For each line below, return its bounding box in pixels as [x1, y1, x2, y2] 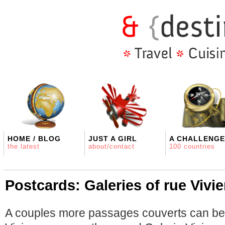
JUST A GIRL [88, 135, 137, 143]
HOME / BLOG [8, 135, 61, 143]
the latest [8, 143, 40, 150]
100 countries [169, 143, 215, 150]
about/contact [88, 143, 135, 150]
